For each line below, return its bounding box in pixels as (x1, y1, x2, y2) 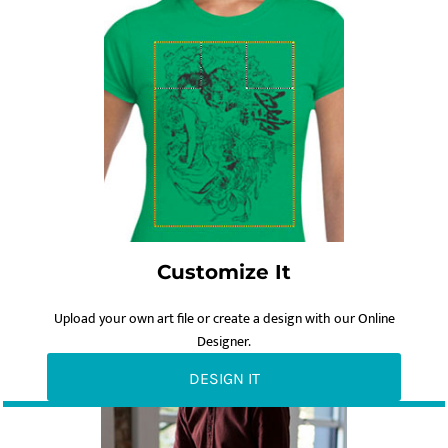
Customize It (157, 260, 291, 285)
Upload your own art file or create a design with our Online (53, 307, 395, 331)
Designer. (197, 330, 251, 354)
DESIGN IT (188, 368, 260, 388)
